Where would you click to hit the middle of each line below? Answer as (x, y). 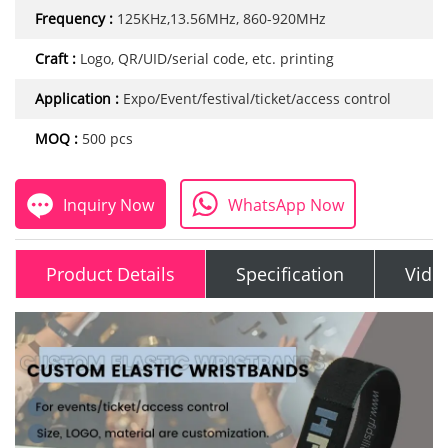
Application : (79, 99)
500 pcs (107, 139)
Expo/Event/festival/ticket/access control (257, 99)
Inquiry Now (108, 205)
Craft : (57, 59)
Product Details (110, 274)
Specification (290, 274)
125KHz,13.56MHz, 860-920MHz (221, 19)
